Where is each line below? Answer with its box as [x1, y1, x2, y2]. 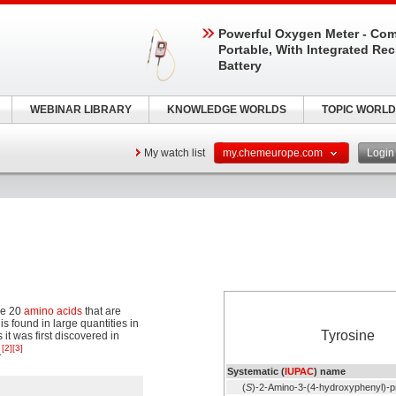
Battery [218, 58, 262, 72]
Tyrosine [320, 328, 375, 343]
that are [82, 305, 121, 317]
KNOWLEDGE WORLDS [166, 103, 286, 116]
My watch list [144, 147, 205, 159]
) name [314, 366, 346, 377]
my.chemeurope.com [223, 147, 325, 159]
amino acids [24, 305, 82, 317]
